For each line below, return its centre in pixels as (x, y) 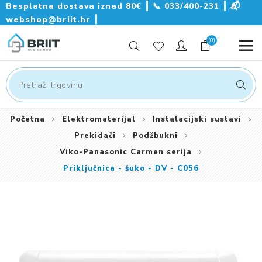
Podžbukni (155, 136)
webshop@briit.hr (50, 20)
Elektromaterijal (99, 119)
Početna (27, 119)
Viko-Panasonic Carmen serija (126, 152)
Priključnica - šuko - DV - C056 (131, 168)
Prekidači (95, 136)
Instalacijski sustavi (197, 119)
